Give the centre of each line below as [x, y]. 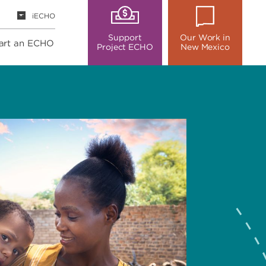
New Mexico [205, 47]
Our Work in [205, 37]
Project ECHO [125, 47]
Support [125, 37]
